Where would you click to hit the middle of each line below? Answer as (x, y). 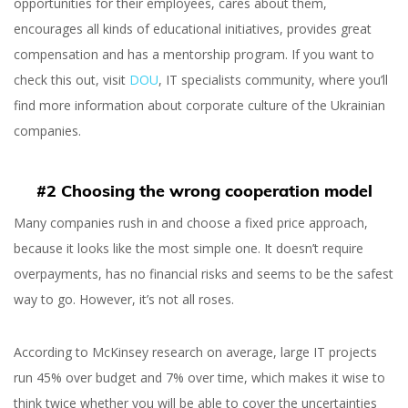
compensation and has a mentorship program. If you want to (194, 54)
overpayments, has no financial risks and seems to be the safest (204, 274)
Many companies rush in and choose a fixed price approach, (191, 223)
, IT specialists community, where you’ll (273, 80)
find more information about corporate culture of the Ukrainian (199, 105)
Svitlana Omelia (204, 178)
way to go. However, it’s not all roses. (124, 299)
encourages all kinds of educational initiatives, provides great (193, 29)
